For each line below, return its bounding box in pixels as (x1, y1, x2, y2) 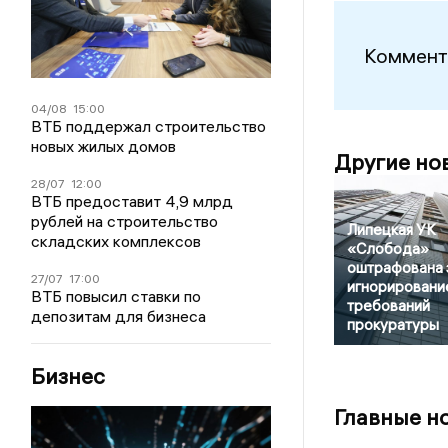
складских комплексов (31, 230, 202, 251)
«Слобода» (346, 239, 429, 259)
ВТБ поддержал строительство (31, 115, 267, 136)
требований (346, 296, 430, 316)
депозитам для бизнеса (31, 305, 207, 326)
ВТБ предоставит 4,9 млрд (31, 190, 234, 211)
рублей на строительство (31, 210, 219, 231)
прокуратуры (346, 315, 439, 335)
